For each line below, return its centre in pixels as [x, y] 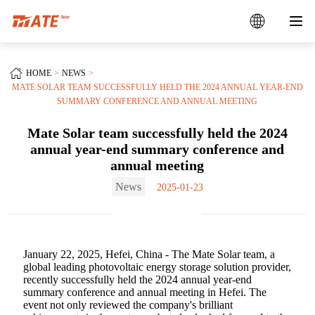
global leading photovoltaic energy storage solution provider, [157, 267]
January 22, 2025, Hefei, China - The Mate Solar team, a [149, 254]
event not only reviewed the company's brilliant [128, 305]
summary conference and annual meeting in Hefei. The [145, 292]
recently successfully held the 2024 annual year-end [138, 279]
